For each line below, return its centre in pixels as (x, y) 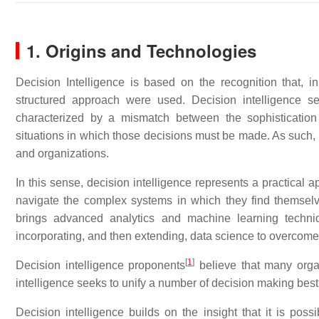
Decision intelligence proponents (101, 265)
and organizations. (62, 153)
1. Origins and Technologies (141, 51)
